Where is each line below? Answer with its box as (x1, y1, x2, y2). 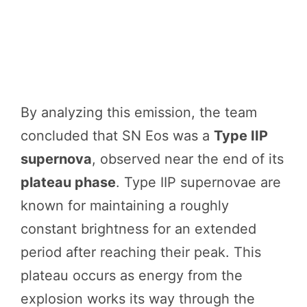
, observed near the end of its (92, 150, 284, 167)
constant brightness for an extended (21, 220, 256, 237)
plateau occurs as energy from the (21, 267, 243, 284)
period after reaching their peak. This (21, 243, 261, 260)
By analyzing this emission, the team (21, 103, 257, 121)
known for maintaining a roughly (21, 197, 229, 214)
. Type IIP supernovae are (116, 173, 281, 191)
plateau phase (21, 173, 116, 191)
